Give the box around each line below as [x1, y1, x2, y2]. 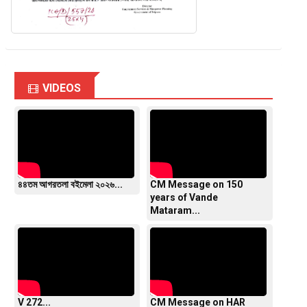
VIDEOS [42, 82, 81, 95]
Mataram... [150, 205, 201, 217]
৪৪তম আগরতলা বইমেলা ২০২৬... [17, 179, 123, 191]
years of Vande [150, 192, 219, 204]
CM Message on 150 [150, 179, 243, 191]
